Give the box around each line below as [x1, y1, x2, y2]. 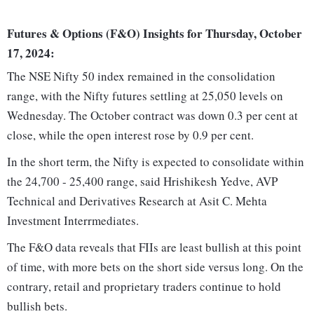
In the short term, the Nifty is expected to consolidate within [7, 153, 304, 170]
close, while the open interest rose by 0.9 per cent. [7, 127, 254, 144]
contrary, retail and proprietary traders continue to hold [7, 278, 281, 295]
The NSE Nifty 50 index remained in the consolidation [7, 68, 275, 85]
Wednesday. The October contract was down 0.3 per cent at [7, 107, 298, 124]
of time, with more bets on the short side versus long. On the [7, 259, 303, 275]
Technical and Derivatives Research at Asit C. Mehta [7, 193, 267, 210]
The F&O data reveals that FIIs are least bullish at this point [7, 239, 301, 256]
